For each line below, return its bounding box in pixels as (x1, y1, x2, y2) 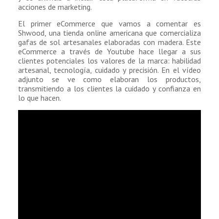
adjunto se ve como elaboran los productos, (18, 74, 201, 85)
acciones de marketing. (18, 2, 92, 12)
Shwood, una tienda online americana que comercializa (18, 28, 201, 38)
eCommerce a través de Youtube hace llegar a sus (18, 46, 201, 57)
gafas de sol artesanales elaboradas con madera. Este (18, 37, 201, 47)
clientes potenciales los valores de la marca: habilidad (18, 56, 201, 66)
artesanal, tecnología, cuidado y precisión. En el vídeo (18, 65, 201, 75)
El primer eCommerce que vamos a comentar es (18, 19, 201, 29)
